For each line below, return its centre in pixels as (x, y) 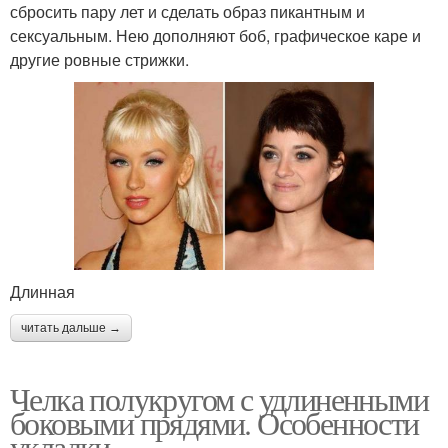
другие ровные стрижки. (99, 59)
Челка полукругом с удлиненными (219, 398)
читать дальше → (71, 327)
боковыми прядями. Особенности (214, 422)
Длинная (42, 291)
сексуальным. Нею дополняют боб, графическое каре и (215, 35)
